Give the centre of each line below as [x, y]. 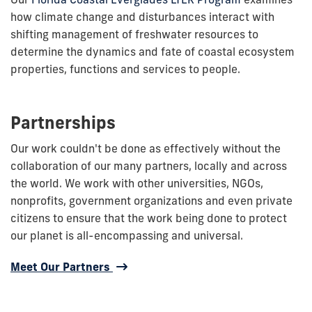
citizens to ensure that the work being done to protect [149, 218]
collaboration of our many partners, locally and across [149, 166]
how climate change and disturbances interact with [142, 17]
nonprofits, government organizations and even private [151, 201]
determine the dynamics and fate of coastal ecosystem [153, 52]
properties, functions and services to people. [125, 69]
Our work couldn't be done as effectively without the [146, 149]
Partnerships [63, 123]
